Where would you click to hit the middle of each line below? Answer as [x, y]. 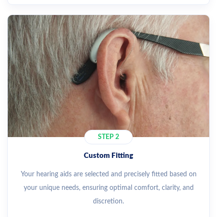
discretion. [108, 202]
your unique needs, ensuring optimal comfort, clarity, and [108, 188]
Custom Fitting [108, 156]
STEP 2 [108, 137]
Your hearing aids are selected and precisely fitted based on [108, 175]
